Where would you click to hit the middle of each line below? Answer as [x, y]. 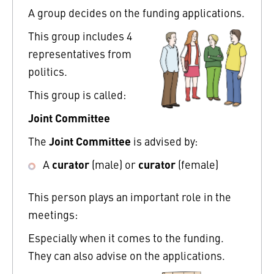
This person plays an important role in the [130, 196]
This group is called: [77, 94]
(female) [197, 164]
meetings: [53, 214]
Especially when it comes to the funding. [126, 237]
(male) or [114, 164]
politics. [48, 71]
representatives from [80, 53]
